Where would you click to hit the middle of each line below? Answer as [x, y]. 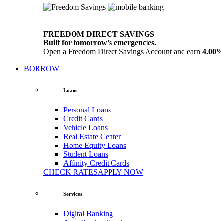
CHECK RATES [71, 172]
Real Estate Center [92, 136]
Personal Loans [87, 110]
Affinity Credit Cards [96, 163]
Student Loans [86, 154]
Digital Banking [88, 213]
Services [73, 194]
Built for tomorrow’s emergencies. [100, 42]
